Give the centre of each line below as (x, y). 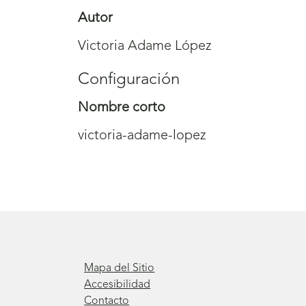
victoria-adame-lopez (142, 136)
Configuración (129, 80)
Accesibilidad (117, 284)
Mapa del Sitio (120, 268)
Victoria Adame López (145, 47)
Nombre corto (122, 108)
